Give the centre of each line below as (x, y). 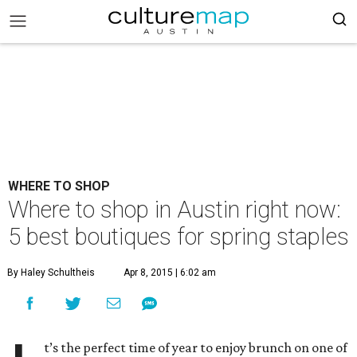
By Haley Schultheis (51, 273)
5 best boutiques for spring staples (178, 237)
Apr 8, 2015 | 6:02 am (170, 273)
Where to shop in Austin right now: (175, 210)
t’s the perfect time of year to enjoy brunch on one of (196, 347)
